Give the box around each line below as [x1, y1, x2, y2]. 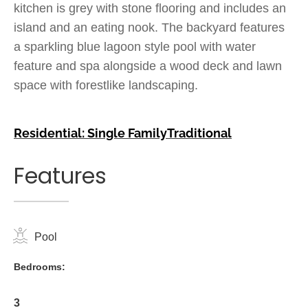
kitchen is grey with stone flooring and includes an [14, 1, 286, 15]
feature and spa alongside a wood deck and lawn [14, 59, 282, 73]
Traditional [167, 126, 232, 140]
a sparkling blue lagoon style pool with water [14, 40, 256, 54]
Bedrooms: [14, 261, 65, 272]
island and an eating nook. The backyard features [14, 21, 285, 34]
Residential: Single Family [14, 126, 167, 140]
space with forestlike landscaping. [14, 78, 198, 92]
